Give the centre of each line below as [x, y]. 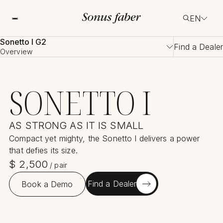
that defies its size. [43, 151]
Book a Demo [47, 184]
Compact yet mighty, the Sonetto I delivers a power [105, 139]
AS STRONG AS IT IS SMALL [76, 126]
